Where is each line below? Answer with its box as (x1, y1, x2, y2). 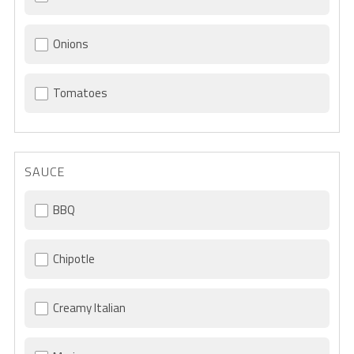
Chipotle (52, 250, 95, 269)
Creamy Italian (52, 299, 126, 318)
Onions (52, 35, 88, 54)
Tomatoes (52, 84, 107, 103)
